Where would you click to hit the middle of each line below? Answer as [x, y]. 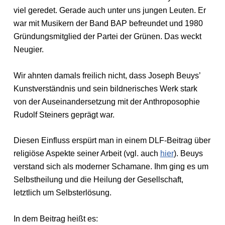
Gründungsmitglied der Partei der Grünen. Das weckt [107, 37]
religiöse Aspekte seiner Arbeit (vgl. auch [87, 154]
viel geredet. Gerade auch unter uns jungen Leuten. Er [109, 11]
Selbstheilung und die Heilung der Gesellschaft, [98, 180]
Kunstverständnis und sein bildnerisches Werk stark [105, 88]
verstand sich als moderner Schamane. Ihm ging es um [111, 167]
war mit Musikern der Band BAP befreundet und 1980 [108, 24]
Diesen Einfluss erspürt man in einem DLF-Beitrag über [112, 141]
